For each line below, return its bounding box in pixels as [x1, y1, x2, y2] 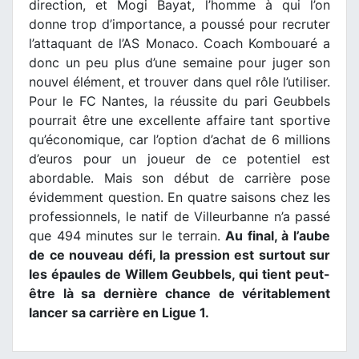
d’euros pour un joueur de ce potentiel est [29, 151, 330, 167]
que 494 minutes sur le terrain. [29, 228, 226, 244]
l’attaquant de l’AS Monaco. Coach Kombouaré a [29, 35, 330, 52]
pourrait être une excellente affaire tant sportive [29, 112, 330, 129]
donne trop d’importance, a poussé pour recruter [29, 16, 330, 33]
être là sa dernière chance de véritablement [29, 285, 330, 302]
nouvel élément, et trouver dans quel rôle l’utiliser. [29, 74, 330, 91]
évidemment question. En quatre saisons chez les [29, 189, 330, 206]
